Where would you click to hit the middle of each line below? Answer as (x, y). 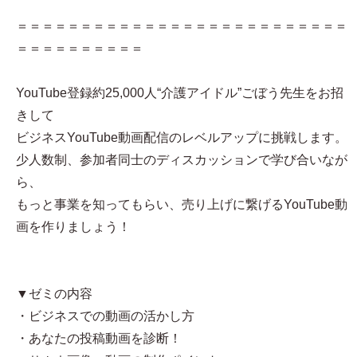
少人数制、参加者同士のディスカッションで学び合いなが (182, 159)
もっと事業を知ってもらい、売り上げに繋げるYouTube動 (182, 204)
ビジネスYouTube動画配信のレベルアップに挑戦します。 (182, 137)
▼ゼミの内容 (54, 293)
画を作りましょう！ (73, 226)
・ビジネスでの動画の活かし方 (105, 316)
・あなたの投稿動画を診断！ (99, 338)
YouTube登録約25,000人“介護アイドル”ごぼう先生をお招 (180, 92)
